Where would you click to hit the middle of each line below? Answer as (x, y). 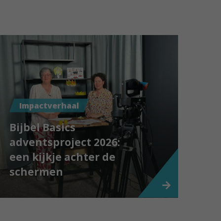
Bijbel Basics (42, 127)
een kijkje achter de (62, 157)
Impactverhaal (49, 105)
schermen (36, 171)
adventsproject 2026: (64, 142)
